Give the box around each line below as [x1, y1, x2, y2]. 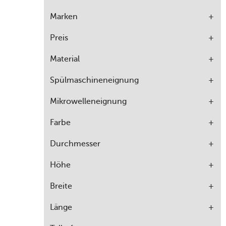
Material [50, 54, 80, 64]
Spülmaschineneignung [50, 75, 139, 85]
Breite [50, 181, 72, 191]
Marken [50, 12, 78, 22]
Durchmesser [50, 139, 100, 149]
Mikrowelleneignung [50, 96, 127, 106]
